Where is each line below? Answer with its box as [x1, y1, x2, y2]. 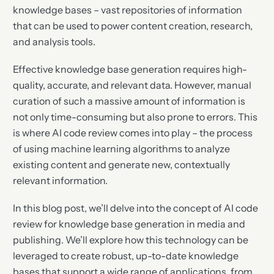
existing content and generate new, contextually [13, 158, 231, 171]
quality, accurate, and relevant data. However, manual [13, 78, 252, 91]
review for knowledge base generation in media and [13, 217, 246, 230]
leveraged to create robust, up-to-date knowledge [13, 249, 239, 262]
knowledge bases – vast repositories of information [13, 3, 243, 16]
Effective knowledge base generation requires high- [13, 62, 248, 75]
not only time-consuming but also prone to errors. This [13, 110, 258, 123]
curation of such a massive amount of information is [13, 94, 246, 107]
